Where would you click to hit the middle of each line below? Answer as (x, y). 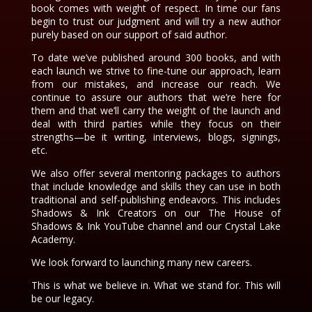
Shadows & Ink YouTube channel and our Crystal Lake (156, 226)
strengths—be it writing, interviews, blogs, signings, (156, 137)
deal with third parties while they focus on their (156, 124)
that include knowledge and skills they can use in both (156, 186)
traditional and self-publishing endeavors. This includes (156, 200)
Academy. (53, 239)
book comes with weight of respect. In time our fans (156, 8)
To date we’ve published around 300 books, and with (156, 57)
